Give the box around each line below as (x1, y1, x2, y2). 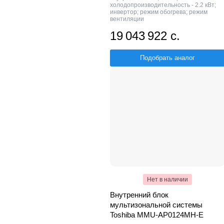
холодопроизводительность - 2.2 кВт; (110, 1, 216, 8)
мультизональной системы (110, 200, 202, 209)
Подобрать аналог (140, 53, 195, 61)
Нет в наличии (147, 175, 188, 183)
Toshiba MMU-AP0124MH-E (110, 210, 203, 219)
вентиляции (110, 15, 144, 22)
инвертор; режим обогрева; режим (110, 8, 207, 15)
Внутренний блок (110, 190, 168, 199)
